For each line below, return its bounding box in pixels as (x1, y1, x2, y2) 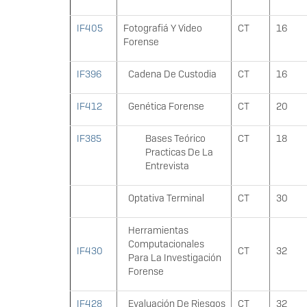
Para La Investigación (127, 251, 221, 265)
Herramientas (127, 224, 188, 237)
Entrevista (145, 160, 190, 173)
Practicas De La (145, 146, 214, 159)
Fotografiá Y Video (123, 22, 202, 35)
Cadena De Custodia (127, 68, 217, 81)
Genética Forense (127, 100, 204, 113)
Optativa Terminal (127, 192, 204, 205)
